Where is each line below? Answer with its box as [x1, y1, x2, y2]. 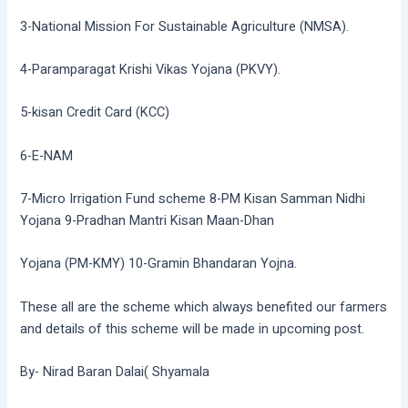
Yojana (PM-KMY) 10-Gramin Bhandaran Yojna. [20, 254, 298, 274]
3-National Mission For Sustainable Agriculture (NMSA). [20, 16, 350, 36]
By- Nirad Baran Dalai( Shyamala [20, 362, 210, 382]
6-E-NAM [20, 146, 74, 166]
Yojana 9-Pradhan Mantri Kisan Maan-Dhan [20, 210, 275, 230]
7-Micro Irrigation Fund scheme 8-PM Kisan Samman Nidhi [20, 189, 366, 209]
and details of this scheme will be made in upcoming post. [20, 319, 365, 339]
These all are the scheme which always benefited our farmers [20, 297, 388, 317]
